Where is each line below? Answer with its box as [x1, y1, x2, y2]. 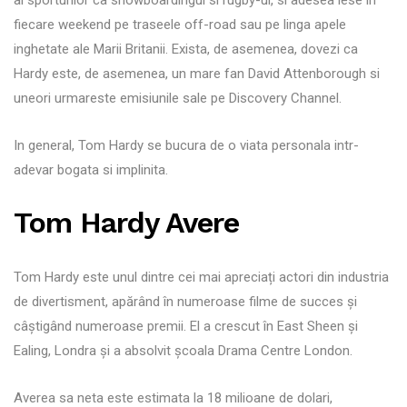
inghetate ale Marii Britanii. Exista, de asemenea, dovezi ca [14, 40, 358, 57]
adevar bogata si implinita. [14, 161, 168, 178]
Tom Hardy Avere [14, 204, 239, 240]
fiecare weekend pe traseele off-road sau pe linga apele [14, 15, 346, 33]
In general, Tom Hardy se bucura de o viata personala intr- [14, 136, 359, 154]
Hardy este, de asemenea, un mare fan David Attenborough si [14, 65, 380, 82]
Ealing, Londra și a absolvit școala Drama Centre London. [14, 342, 352, 359]
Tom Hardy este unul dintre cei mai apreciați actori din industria [14, 268, 389, 285]
